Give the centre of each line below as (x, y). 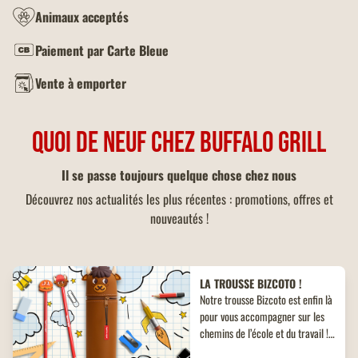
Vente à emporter (81, 84)
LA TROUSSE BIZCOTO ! (251, 284)
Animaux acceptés (82, 16)
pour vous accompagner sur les (262, 316)
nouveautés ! (179, 219)
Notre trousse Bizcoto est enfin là (266, 300)
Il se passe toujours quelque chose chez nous (179, 175)
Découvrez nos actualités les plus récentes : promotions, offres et (179, 199)
